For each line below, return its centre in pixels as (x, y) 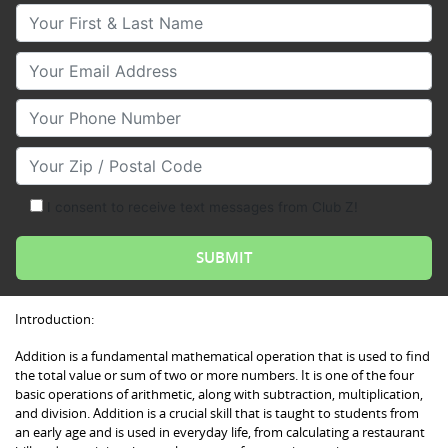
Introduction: (54, 318)
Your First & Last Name (102, 15)
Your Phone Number (91, 110)
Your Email (55, 62)
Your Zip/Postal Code (96, 157)
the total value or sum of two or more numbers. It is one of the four (214, 374)
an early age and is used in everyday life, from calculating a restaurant (220, 431)
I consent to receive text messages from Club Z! (202, 207)
